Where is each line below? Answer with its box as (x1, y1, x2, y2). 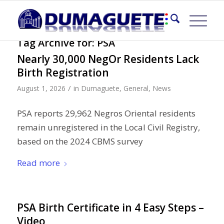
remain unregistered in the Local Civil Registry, (16, 121, 200, 133)
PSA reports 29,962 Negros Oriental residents (16, 107, 195, 119)
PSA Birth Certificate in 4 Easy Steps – (16, 200, 204, 214)
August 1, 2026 (16, 83, 65, 93)
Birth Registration (16, 65, 109, 79)
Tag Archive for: (16, 36, 97, 49)
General (123, 83, 148, 93)
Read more (16, 156, 60, 168)
